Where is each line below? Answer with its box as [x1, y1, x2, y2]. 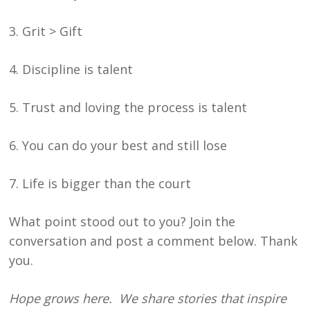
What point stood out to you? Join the [9, 212, 236, 230]
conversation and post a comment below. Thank [9, 232, 298, 249]
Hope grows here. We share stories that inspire [9, 289, 287, 307]
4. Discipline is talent [9, 60, 134, 77]
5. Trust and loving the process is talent [9, 98, 248, 116]
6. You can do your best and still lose [9, 136, 228, 154]
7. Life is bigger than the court [9, 174, 192, 192]
